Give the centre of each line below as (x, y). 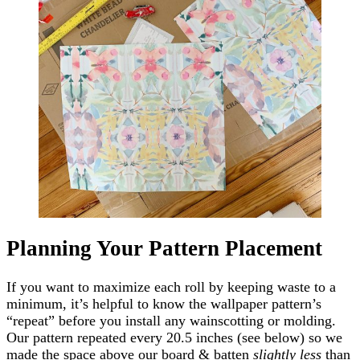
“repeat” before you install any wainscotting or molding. (171, 321)
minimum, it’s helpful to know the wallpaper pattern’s (164, 304)
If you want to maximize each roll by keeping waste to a (171, 287)
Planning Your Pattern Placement (164, 248)
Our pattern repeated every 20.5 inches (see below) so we (174, 338)
